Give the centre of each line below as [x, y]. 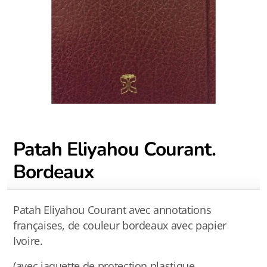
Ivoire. [28, 241]
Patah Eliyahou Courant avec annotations [112, 210]
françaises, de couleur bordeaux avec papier [120, 225]
